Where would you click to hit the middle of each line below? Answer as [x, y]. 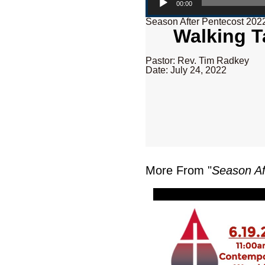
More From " [179, 171]
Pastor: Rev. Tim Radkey [198, 61]
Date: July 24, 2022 [186, 70]
